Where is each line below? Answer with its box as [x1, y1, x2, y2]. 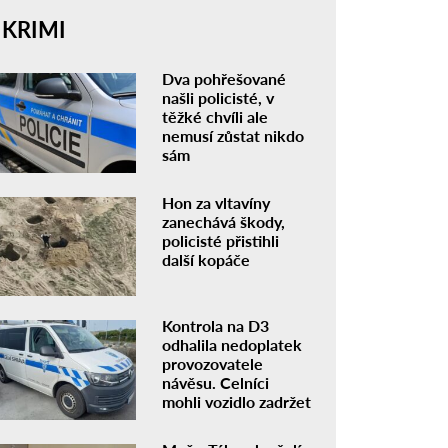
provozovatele [162, 354, 264, 374]
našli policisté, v [162, 87, 275, 107]
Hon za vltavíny [162, 192, 271, 212]
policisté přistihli [162, 230, 280, 250]
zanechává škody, [162, 211, 286, 231]
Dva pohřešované [162, 68, 287, 88]
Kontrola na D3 [162, 316, 270, 336]
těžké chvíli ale [162, 106, 269, 126]
